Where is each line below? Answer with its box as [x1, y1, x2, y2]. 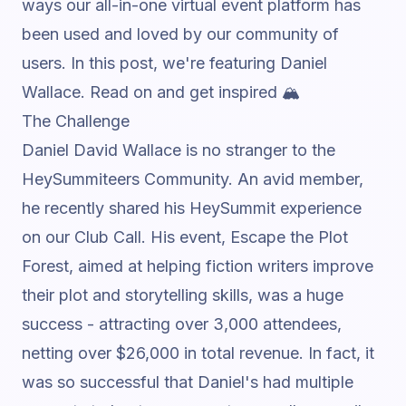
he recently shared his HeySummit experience [22, 198, 362, 217]
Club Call [74, 227, 141, 246]
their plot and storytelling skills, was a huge [22, 285, 343, 304]
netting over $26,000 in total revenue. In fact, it [22, 343, 374, 362]
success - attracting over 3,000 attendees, [22, 314, 342, 333]
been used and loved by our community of [22, 24, 339, 43]
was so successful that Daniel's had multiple [22, 372, 353, 391]
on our [22, 227, 74, 246]
